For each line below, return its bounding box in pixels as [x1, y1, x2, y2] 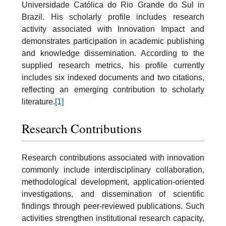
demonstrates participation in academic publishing [22, 36, 204, 45]
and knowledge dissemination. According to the [22, 48, 204, 58]
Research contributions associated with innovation [22, 153, 204, 162]
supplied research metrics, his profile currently [22, 61, 204, 70]
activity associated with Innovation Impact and [22, 24, 204, 33]
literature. [22, 97, 55, 106]
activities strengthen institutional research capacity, [22, 214, 204, 222]
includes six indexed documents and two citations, [22, 73, 204, 82]
